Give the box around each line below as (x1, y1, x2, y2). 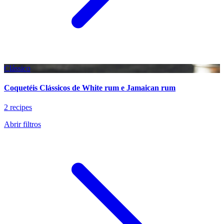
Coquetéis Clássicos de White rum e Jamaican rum (4, 83, 175, 92)
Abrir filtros (4, 120, 41, 129)
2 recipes (4, 103, 32, 112)
